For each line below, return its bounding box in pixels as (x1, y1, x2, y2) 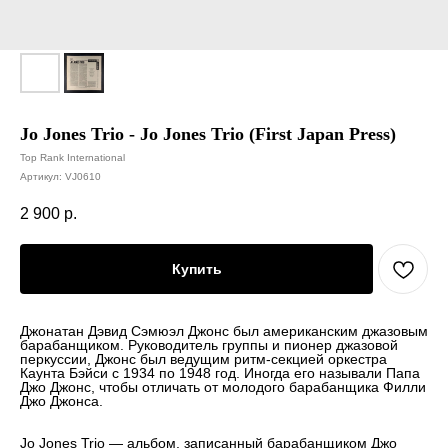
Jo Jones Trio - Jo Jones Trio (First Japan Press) (20, 124, 396, 144)
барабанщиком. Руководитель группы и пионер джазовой (20, 337, 398, 354)
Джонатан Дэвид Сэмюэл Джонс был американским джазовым (20, 323, 428, 340)
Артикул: (20, 171, 65, 182)
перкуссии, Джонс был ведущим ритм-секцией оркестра (20, 351, 387, 368)
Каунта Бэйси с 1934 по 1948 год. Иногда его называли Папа (20, 365, 420, 382)
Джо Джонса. (20, 393, 103, 410)
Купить (171, 260, 222, 277)
